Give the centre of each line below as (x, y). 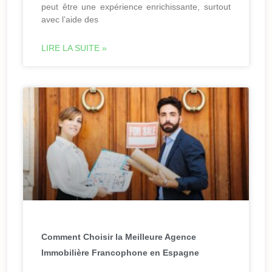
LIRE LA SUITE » (74, 48)
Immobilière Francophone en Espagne (120, 253)
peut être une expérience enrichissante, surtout (136, 7)
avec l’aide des (70, 20)
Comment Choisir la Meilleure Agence (119, 237)
